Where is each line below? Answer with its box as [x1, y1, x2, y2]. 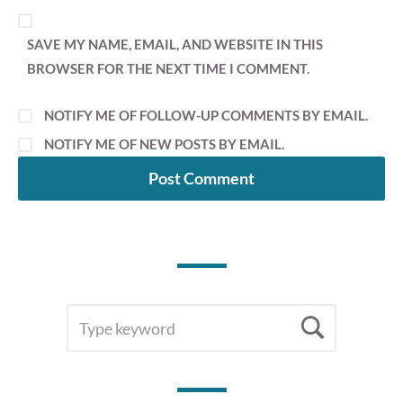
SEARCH [66, 307, 119, 324]
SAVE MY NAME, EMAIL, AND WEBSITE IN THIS [27, 36, 323, 53]
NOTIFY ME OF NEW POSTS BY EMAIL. [44, 136, 284, 153]
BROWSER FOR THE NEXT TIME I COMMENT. [27, 60, 309, 77]
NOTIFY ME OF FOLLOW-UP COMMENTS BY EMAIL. [44, 107, 368, 124]
